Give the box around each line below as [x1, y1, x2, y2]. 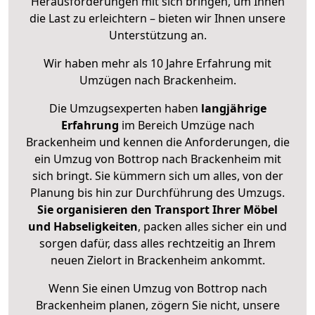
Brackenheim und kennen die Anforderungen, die [25, 134, 290, 150]
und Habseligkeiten [28, 219, 138, 235]
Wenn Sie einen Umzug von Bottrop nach [48, 281, 267, 297]
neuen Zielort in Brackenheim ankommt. [50, 252, 265, 269]
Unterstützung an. [108, 27, 207, 44]
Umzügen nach [79, 72, 163, 89]
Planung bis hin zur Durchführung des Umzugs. [30, 185, 285, 201]
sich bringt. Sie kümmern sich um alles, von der [32, 168, 283, 184]
